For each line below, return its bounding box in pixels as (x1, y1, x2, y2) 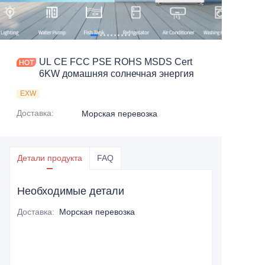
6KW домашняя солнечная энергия (39, 69, 194, 79)
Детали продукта (17, 153, 82, 163)
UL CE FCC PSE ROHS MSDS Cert (39, 57, 192, 67)
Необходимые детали (17, 185, 124, 197)
